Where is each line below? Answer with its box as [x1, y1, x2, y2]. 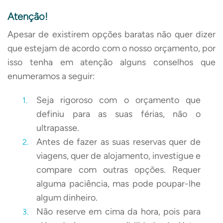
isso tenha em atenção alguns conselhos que [7, 56, 216, 68]
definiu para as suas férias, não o [36, 108, 201, 119]
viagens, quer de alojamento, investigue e [36, 150, 201, 161]
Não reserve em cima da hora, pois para [36, 206, 201, 217]
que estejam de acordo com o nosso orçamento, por [7, 42, 216, 54]
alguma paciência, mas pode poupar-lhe [36, 178, 201, 189]
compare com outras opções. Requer [36, 164, 201, 175]
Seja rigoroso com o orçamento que [36, 94, 201, 106]
